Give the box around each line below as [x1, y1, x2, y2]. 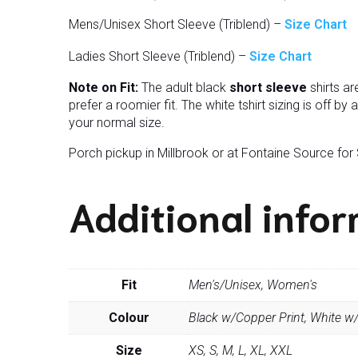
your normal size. [69, 114, 165, 130]
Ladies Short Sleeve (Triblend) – [69, 48, 249, 64]
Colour [108, 310, 149, 326]
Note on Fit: [69, 79, 138, 95]
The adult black [138, 79, 229, 95]
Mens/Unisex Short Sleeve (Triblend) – [69, 16, 284, 32]
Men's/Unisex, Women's [189, 277, 317, 293]
